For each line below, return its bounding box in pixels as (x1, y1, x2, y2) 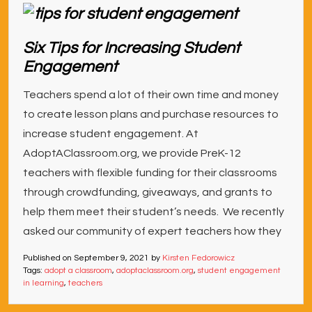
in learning (23, 279, 64, 288)
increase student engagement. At (23, 128, 198, 140)
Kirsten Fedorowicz (162, 253, 235, 263)
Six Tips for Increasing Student (23, 40, 240, 57)
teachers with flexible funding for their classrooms (23, 167, 277, 179)
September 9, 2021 (74, 253, 149, 263)
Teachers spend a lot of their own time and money (23, 89, 279, 101)
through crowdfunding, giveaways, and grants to (23, 187, 272, 198)
